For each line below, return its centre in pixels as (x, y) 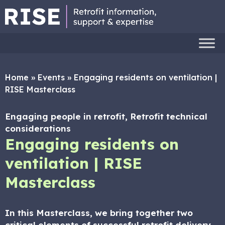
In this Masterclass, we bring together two (99, 213)
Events (51, 77)
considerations (38, 128)
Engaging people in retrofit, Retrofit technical (106, 116)
